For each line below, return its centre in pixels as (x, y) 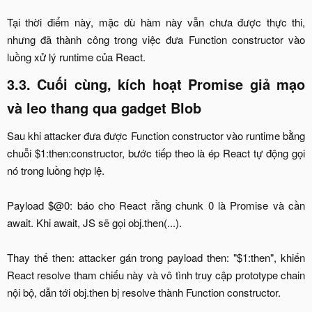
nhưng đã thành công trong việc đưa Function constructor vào (156, 39)
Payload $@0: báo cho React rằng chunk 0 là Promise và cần (156, 205)
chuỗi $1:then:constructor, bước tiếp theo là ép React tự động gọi (156, 153)
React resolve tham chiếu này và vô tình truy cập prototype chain (156, 274)
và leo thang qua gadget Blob (104, 107)
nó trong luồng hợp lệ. (56, 170)
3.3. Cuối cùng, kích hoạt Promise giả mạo (156, 84)
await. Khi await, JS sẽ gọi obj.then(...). (94, 222)
